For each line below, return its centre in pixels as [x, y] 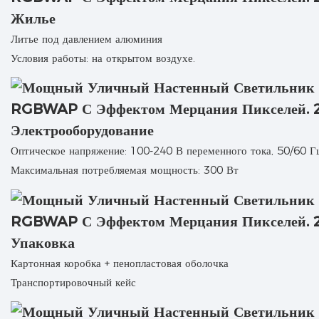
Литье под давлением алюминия [87, 38]
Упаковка [43, 242]
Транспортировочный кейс [73, 282]
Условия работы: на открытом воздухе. [103, 58]
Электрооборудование [82, 131]
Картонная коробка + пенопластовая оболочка [120, 263]
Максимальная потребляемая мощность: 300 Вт [125, 170]
